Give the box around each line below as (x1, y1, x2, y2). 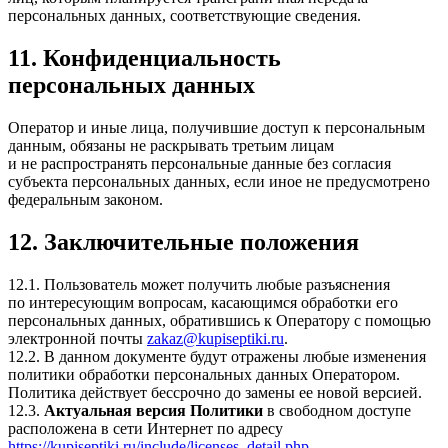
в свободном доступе (263, 401, 411, 419)
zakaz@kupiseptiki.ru (147, 329, 284, 347)
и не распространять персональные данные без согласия (8, 154, 391, 172)
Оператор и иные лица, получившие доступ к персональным (8, 118, 425, 136)
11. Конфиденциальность (8, 44, 281, 71)
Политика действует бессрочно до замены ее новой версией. (8, 383, 422, 401)
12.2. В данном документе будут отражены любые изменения (8, 347, 426, 365)
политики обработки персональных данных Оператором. (8, 365, 400, 383)
